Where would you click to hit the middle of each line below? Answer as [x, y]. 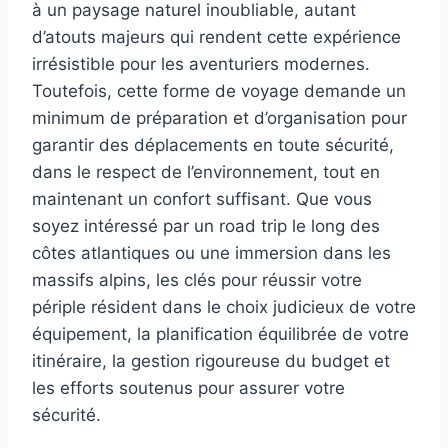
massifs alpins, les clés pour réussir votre [197, 279]
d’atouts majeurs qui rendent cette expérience [216, 36]
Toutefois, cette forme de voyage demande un [219, 90]
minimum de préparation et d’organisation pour [219, 117]
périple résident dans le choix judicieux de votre [224, 306]
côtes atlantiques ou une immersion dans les [211, 252]
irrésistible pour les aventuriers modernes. [201, 63]
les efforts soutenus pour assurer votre [188, 387]
